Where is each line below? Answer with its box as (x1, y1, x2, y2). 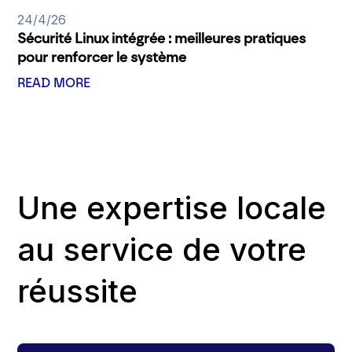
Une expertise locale (17, 189, 327, 228)
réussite (17, 272, 138, 311)
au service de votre (17, 230, 307, 269)
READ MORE (17, 75, 91, 91)
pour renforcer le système (17, 49, 187, 66)
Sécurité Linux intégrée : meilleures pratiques (17, 30, 306, 47)
